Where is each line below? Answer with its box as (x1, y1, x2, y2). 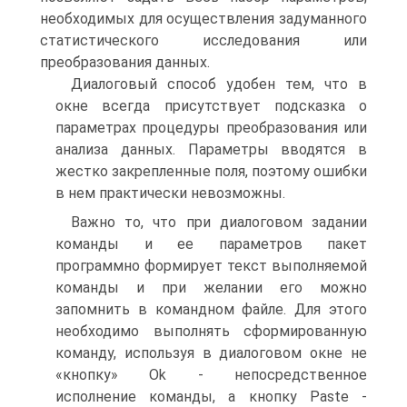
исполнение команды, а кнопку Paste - (55, 388, 367, 405)
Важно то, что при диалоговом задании (71, 213, 367, 231)
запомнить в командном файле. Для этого (55, 301, 367, 318)
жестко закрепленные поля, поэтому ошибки (55, 163, 367, 180)
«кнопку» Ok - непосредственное (55, 366, 367, 383)
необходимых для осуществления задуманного (40, 10, 367, 27)
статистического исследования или (40, 32, 367, 49)
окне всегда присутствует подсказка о (55, 97, 367, 114)
